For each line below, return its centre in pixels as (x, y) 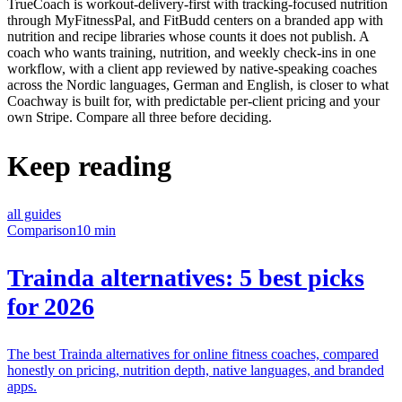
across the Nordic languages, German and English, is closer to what (198, 84)
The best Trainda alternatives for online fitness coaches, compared (193, 354)
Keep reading (89, 166)
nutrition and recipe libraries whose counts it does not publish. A (188, 36)
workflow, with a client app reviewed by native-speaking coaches (192, 68)
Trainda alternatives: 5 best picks (186, 278)
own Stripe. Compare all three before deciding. (140, 117)
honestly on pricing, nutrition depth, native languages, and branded (196, 371)
